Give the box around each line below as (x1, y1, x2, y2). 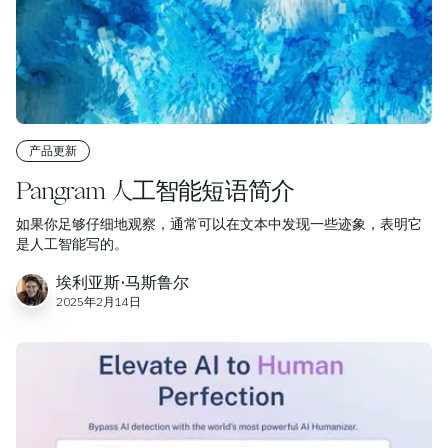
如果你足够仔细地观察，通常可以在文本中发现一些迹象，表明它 (16, 215, 422, 234)
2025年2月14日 (56, 294, 141, 310)
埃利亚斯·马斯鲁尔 (56, 272, 189, 293)
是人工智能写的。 (16, 235, 128, 254)
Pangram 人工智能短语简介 (16, 178, 294, 203)
